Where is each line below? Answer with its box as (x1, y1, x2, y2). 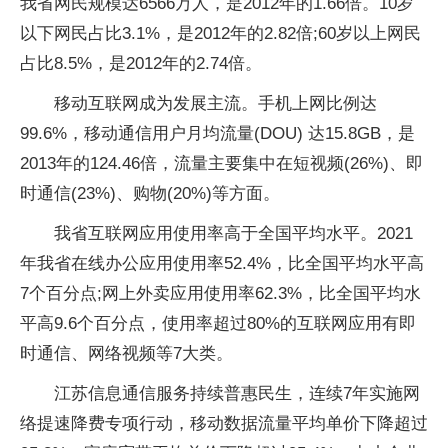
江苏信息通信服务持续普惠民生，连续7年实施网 (54, 384, 420, 403)
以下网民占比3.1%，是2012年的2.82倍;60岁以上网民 (20, 24, 421, 43)
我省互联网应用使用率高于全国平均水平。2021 (54, 224, 413, 243)
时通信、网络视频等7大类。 (20, 344, 233, 363)
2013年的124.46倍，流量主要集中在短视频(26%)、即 (20, 154, 423, 173)
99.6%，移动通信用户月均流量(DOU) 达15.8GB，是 (20, 124, 415, 143)
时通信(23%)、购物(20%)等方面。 (20, 184, 280, 203)
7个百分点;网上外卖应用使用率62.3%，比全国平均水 (20, 284, 421, 303)
